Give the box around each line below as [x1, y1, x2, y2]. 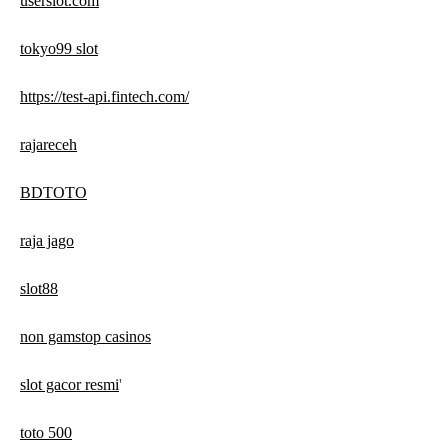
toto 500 [20, 424, 72, 442]
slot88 [20, 280, 58, 298]
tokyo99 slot [20, 40, 98, 58]
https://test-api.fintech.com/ [20, 88, 189, 106]
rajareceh [20, 136, 77, 154]
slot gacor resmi [20, 376, 119, 394]
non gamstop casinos [20, 328, 151, 346]
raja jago [20, 232, 74, 250]
